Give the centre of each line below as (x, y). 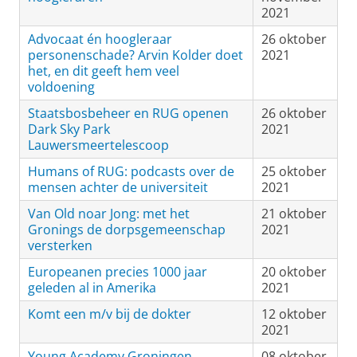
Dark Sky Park (69, 129)
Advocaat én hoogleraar (100, 39)
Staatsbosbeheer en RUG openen (128, 113)
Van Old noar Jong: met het (109, 214)
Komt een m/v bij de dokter (110, 314)
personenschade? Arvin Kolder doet (135, 55)
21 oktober (294, 214)
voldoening (61, 87)
